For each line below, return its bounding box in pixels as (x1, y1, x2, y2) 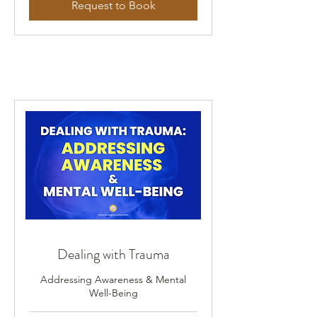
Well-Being (88, 286, 138, 299)
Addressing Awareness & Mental (40, 272, 186, 286)
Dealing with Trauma (57, 243, 170, 265)
